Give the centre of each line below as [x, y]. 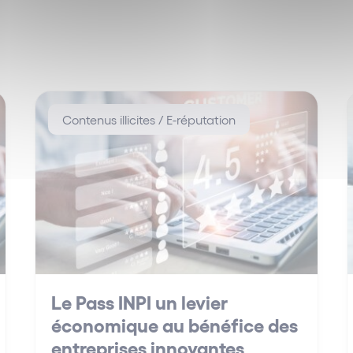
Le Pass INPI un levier [140, 302]
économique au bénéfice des [175, 325]
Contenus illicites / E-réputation [149, 119]
